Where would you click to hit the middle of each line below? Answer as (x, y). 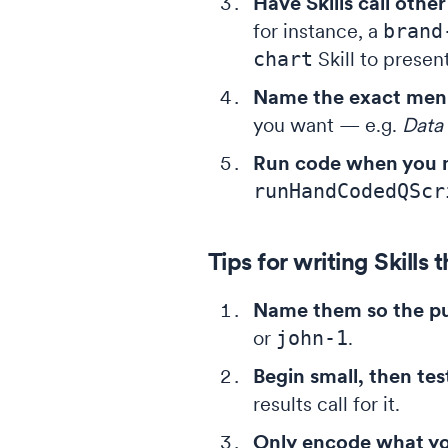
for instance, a (318, 31)
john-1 (311, 338)
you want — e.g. (327, 125)
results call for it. (326, 404)
